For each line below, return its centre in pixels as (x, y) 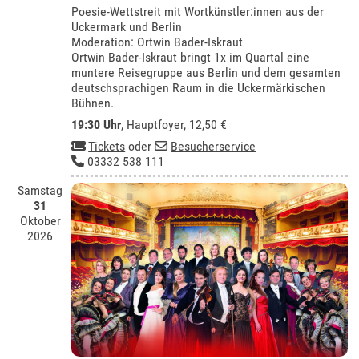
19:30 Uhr (97, 124)
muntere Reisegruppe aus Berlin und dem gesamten (206, 72)
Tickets (107, 146)
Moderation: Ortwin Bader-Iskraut (157, 42)
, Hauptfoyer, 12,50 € (174, 124)
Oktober (40, 221)
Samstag (40, 191)
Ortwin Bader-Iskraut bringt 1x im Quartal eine (191, 57)
